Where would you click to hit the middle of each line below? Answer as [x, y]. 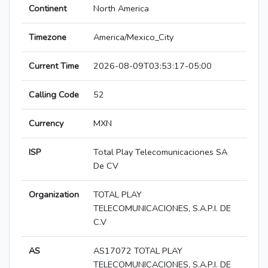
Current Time [54, 66]
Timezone [48, 37]
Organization [54, 195]
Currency [46, 124]
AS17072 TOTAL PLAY [138, 251]
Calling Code [54, 95]
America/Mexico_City [133, 37]
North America [121, 9]
